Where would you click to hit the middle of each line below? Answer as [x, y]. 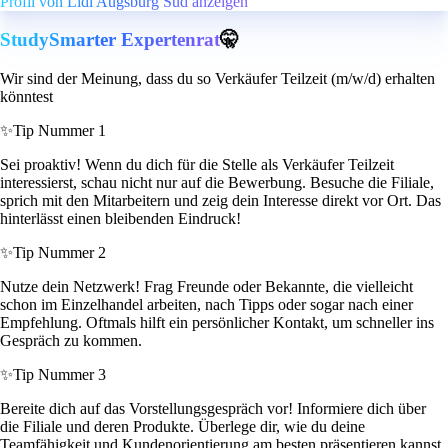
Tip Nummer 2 [59, 253]
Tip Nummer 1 [59, 131]
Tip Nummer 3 [59, 375]
